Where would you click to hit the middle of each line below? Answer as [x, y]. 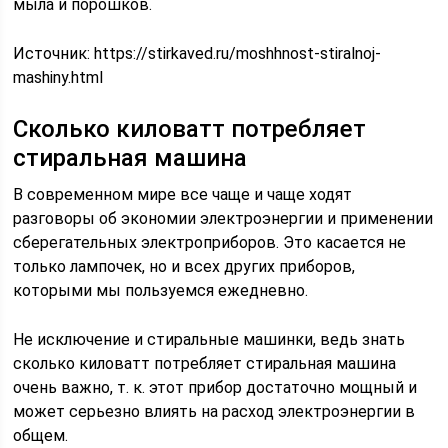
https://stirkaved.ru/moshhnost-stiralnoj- [238, 53]
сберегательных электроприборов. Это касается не [210, 242]
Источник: [54, 53]
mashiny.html [58, 77]
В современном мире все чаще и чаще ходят [183, 194]
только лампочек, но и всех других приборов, [184, 266]
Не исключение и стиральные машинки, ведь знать [209, 339]
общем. [41, 435]
